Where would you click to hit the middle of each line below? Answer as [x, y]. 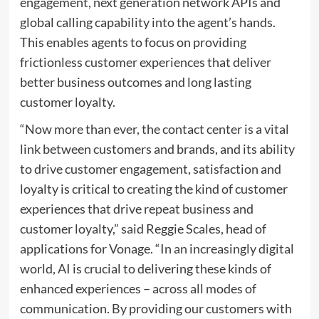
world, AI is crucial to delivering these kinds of [145, 268]
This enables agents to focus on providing [133, 42]
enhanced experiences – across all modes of [138, 288]
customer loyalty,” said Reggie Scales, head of [143, 229]
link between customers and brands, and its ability [157, 149]
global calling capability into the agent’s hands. [147, 22]
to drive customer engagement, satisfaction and [150, 169]
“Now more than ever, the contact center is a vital [154, 129]
